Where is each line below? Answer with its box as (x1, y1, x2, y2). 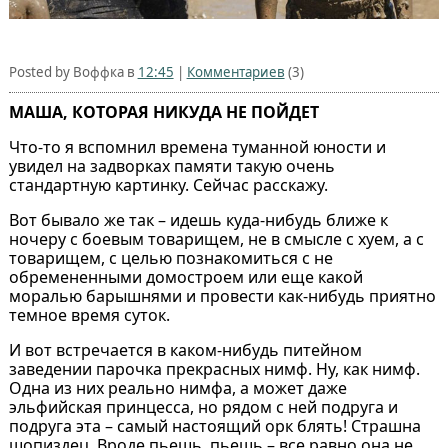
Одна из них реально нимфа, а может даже (8, 376, 347, 399)
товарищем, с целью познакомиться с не (8, 246, 333, 269)
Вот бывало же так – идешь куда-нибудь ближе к (8, 208, 388, 231)
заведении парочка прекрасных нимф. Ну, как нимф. (8, 357, 420, 380)
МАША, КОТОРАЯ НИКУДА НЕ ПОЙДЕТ (8, 100, 319, 123)
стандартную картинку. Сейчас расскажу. (8, 173, 328, 196)
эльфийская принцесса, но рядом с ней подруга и (8, 395, 398, 418)
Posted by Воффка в (8, 62, 138, 81)
